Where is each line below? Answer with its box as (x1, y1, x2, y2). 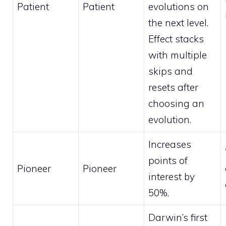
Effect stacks (148, 33, 204, 45)
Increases (148, 138, 191, 151)
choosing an (148, 97, 204, 110)
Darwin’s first (148, 211, 207, 224)
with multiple (148, 49, 207, 62)
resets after (148, 81, 198, 94)
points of (148, 154, 188, 167)
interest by (148, 171, 195, 183)
